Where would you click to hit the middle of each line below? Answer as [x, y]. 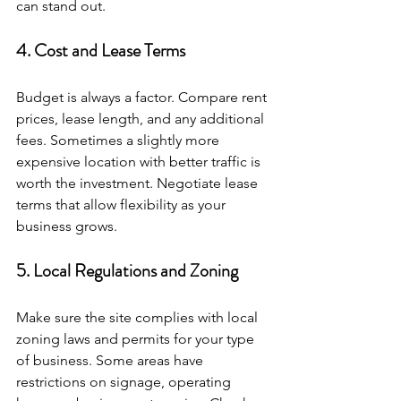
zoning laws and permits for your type [137, 339]
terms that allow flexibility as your [123, 205]
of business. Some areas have [111, 360]
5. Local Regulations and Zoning [127, 271]
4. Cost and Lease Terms [101, 51]
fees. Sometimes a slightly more [119, 140]
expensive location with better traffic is [140, 162]
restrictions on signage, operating [125, 382]
